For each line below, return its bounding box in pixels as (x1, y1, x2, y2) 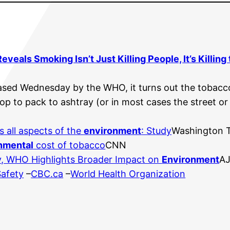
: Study (141, 125, 172, 136)
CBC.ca (31, 168, 64, 179)
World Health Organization (70, 168, 186, 179)
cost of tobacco (33, 140, 106, 150)
